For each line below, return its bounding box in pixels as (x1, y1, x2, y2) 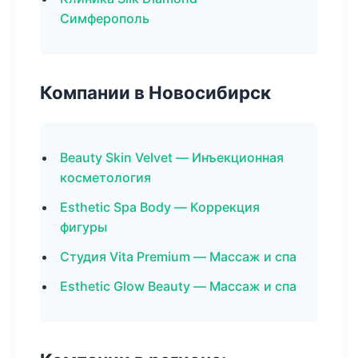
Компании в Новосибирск (40, 82, 271, 103)
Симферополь (60, 10, 149, 26)
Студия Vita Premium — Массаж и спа (60, 249, 296, 265)
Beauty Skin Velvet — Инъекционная (60, 149, 284, 165)
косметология (60, 169, 151, 185)
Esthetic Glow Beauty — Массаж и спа (60, 278, 296, 294)
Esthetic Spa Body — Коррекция (60, 199, 260, 215)
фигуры (60, 219, 107, 235)
